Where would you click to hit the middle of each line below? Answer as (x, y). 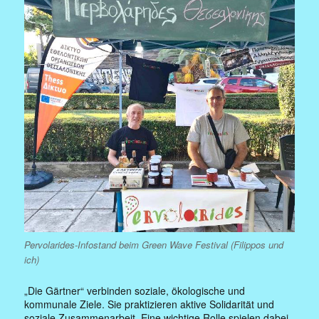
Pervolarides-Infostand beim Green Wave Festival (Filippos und (154, 244)
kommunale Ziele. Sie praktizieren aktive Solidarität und (150, 304)
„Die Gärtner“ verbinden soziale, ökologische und (135, 290)
